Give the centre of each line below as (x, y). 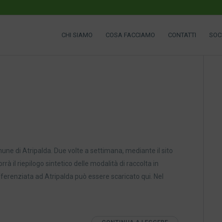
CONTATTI (182, 35)
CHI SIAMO (77, 35)
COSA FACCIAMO (130, 35)
